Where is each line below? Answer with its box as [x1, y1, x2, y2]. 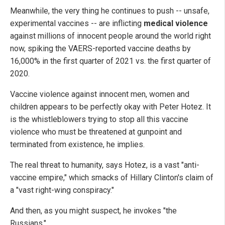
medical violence [144, 19, 208, 29]
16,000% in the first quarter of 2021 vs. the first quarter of [10, 56, 211, 66]
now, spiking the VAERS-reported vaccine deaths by [10, 44, 191, 54]
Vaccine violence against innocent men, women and [10, 89, 189, 99]
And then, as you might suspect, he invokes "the [10, 206, 177, 216]
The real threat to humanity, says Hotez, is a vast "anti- [10, 160, 199, 170]
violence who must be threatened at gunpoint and [10, 127, 182, 137]
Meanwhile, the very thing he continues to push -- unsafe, [10, 6, 209, 16]
